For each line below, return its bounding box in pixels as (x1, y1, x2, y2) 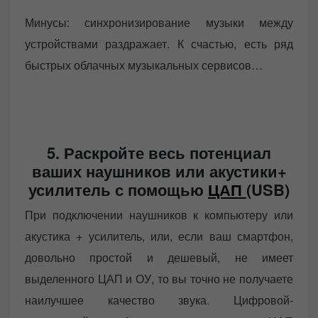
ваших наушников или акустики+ (31, 160, 287, 183)
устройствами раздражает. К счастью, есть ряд (25, 35, 293, 53)
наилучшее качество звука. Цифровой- (25, 292, 293, 309)
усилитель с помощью (28, 178, 208, 202)
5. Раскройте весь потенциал (47, 141, 271, 165)
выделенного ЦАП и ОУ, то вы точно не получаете (25, 270, 293, 287)
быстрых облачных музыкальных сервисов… (25, 57, 263, 74)
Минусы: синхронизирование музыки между (25, 14, 293, 31)
